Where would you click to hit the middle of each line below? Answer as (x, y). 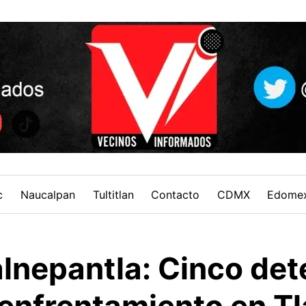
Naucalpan (48, 194)
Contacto (176, 194)
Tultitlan (113, 194)
